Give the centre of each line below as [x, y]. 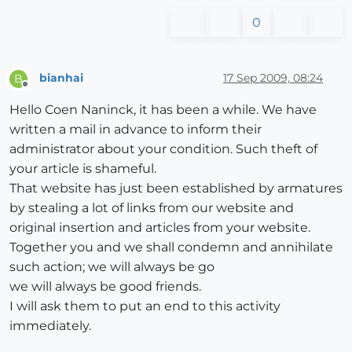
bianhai [61, 78]
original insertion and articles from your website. [160, 227]
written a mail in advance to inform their [136, 129]
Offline [40, 90]
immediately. [50, 325]
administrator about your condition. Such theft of [163, 148]
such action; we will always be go [112, 266]
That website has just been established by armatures [176, 188]
